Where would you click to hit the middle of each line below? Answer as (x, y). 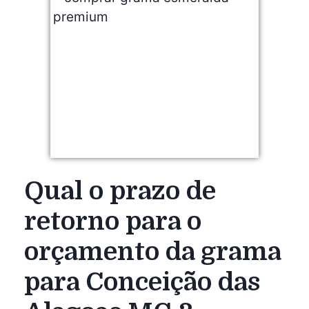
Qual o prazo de (120, 191)
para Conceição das (142, 282)
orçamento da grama (153, 251)
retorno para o (113, 221)
